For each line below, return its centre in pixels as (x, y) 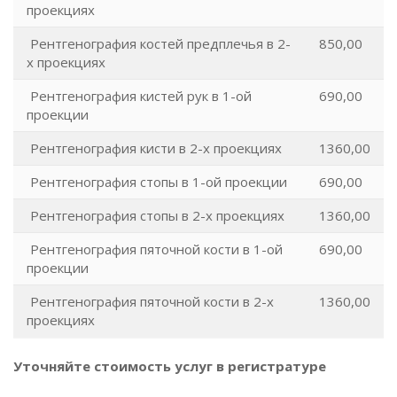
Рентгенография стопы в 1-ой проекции (159, 182)
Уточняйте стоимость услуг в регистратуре (170, 366)
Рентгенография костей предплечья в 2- (159, 43)
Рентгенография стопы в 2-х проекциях (156, 215)
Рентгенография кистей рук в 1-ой (139, 96)
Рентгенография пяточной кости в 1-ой (155, 249)
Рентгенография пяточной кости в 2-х (150, 301)
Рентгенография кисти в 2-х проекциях (154, 148)
